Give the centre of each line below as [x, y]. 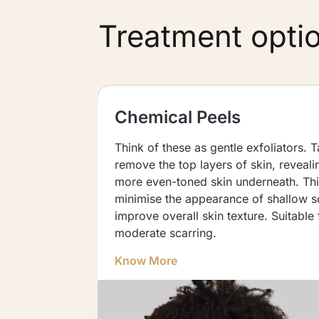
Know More [146, 260]
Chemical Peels [178, 117]
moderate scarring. [166, 233]
